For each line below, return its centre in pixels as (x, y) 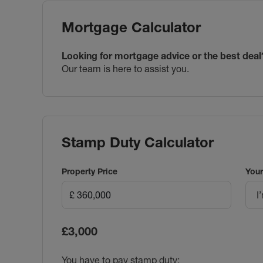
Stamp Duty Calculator (138, 142)
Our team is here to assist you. (125, 68)
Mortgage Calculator (131, 27)
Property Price (90, 171)
